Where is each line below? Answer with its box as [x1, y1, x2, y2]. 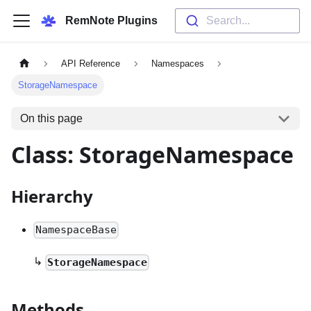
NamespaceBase [35, 224, 117, 237]
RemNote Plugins [65, 15, 158, 26]
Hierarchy [11, 185, 93, 208]
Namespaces [151, 58, 204, 69]
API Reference [61, 58, 121, 69]
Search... [205, 15, 250, 26]
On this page [19, 112, 83, 124]
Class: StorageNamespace [11, 140, 294, 170]
